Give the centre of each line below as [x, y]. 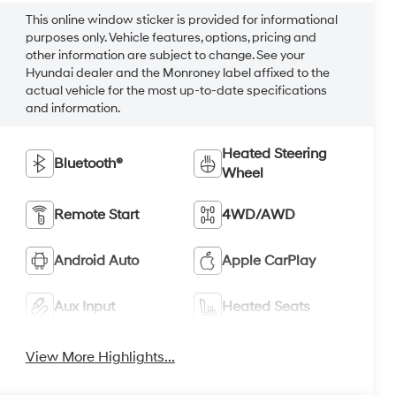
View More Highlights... [100, 357]
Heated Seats [267, 306]
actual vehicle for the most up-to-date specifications [176, 91]
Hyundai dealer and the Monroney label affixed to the [177, 73]
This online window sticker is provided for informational [181, 20]
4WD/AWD [259, 214]
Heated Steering [275, 153]
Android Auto [96, 260]
